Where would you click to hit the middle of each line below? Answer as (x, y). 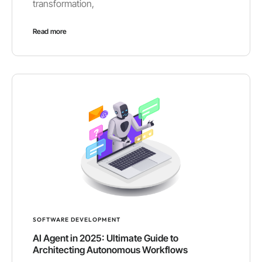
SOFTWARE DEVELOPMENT (77, 219)
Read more (50, 32)
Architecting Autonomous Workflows (110, 249)
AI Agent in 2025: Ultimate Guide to (106, 238)
